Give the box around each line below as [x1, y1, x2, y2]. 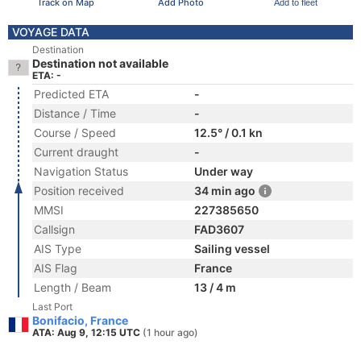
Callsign [34, 222, 75, 236]
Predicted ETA [34, 87, 109, 101]
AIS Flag [34, 261, 77, 275]
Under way [194, 164, 253, 178]
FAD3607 [194, 222, 244, 236]
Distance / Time [34, 106, 116, 120]
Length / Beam [34, 280, 111, 294]
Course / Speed [34, 126, 116, 139]
